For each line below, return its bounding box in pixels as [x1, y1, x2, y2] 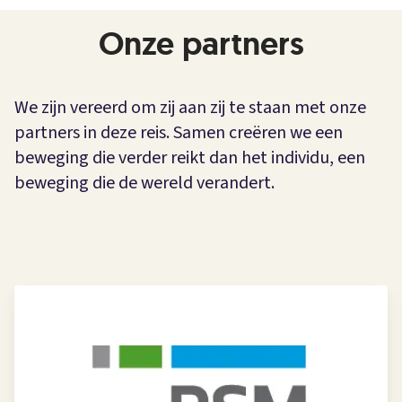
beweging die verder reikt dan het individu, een [14, 145, 365, 171]
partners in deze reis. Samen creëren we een [14, 120, 343, 146]
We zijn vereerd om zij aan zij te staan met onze [14, 95, 366, 121]
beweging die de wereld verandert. [14, 170, 275, 197]
